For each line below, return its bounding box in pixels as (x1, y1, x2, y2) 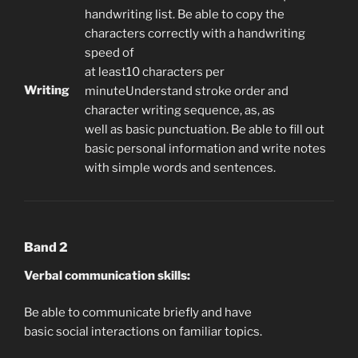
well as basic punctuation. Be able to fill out (85, 122, 324, 137)
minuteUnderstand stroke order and (85, 84, 288, 99)
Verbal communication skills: (24, 268, 190, 283)
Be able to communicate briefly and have (24, 305, 252, 320)
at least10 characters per (85, 65, 225, 80)
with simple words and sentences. (85, 161, 276, 176)
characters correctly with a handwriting (85, 26, 305, 42)
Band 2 (24, 239, 68, 255)
